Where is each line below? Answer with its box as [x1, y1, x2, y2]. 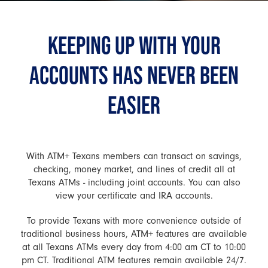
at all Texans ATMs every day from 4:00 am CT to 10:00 [22, 242, 246, 252]
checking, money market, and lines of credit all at [33, 164, 235, 175]
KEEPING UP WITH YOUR [47, 31, 221, 59]
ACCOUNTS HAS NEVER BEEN [29, 60, 239, 89]
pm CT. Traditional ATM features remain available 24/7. [22, 255, 246, 266]
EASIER [108, 90, 160, 118]
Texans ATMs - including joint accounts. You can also [28, 177, 240, 188]
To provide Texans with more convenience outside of [27, 215, 241, 226]
